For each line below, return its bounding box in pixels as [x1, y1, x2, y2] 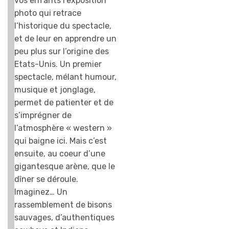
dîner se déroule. [14, 174, 78, 185]
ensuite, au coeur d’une [14, 149, 105, 159]
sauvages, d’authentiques [14, 213, 114, 223]
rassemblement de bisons [14, 200, 112, 210]
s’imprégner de [14, 110, 72, 121]
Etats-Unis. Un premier [14, 59, 102, 70]
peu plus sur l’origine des [14, 47, 109, 57]
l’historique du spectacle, [14, 21, 111, 31]
